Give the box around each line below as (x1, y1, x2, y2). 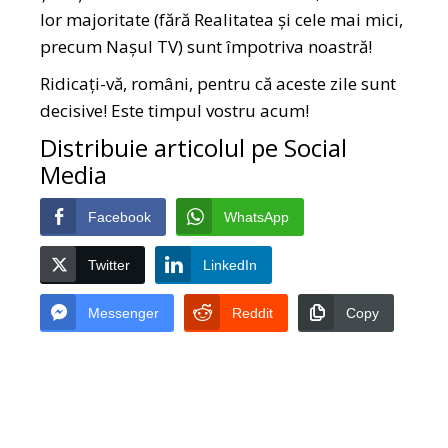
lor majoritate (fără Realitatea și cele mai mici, (40, 8, 404, 32)
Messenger (88, 305, 160, 322)
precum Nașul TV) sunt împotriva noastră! (40, 35, 373, 59)
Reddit (232, 305, 274, 322)
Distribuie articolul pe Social (40, 131, 348, 165)
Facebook (88, 209, 152, 226)
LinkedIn (203, 257, 258, 274)
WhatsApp (224, 209, 290, 226)
